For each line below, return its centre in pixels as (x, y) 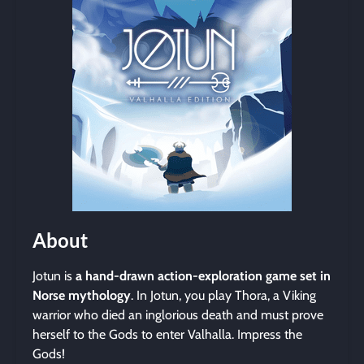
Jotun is (54, 276)
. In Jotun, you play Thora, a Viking (223, 295)
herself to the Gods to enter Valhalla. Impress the (167, 334)
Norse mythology (82, 295)
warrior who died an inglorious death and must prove (178, 315)
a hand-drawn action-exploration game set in (203, 276)
